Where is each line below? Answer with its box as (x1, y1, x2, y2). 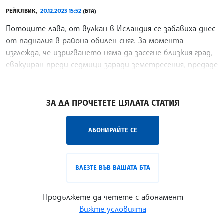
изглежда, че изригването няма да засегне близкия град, (6, 47, 212, 58)
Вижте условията (79, 204, 146, 214)
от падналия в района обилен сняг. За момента (6, 35, 183, 46)
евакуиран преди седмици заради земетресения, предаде (6, 59, 218, 70)
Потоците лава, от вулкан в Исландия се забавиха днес (6, 23, 215, 34)
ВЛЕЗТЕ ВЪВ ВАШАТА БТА (75, 164, 150, 172)
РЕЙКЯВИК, (6, 7, 40, 15)
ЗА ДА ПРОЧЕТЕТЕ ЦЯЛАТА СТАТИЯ (46, 98, 180, 108)
